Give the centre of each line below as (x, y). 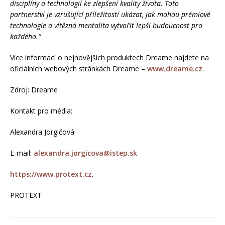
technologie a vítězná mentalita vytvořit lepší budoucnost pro (106, 25)
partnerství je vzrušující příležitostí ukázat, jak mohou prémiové (110, 14)
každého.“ (25, 36)
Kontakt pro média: (41, 111)
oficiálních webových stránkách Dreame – (79, 69)
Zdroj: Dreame (34, 90)
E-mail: (22, 153)
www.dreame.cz (175, 69)
